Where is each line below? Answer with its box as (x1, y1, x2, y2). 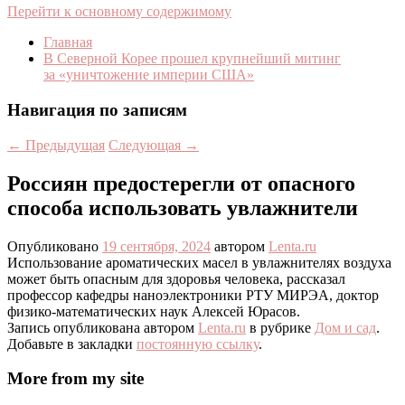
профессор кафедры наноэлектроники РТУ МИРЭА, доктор (7, 287, 379, 303)
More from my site (7, 369, 144, 389)
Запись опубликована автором (7, 319, 198, 335)
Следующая (108, 137, 184, 153)
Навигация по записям (7, 100, 187, 120)
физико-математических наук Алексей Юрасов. (7, 303, 300, 319)
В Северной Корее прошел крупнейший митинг (43, 51, 341, 67)
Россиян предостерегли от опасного (7, 171, 355, 195)
